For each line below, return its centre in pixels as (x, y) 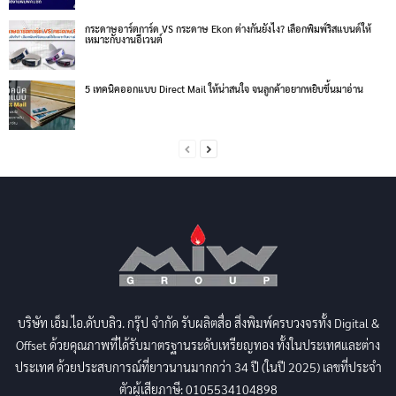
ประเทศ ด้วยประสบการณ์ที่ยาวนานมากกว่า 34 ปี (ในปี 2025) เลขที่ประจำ (198, 366)
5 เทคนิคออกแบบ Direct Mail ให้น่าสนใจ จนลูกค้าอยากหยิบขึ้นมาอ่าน (224, 88)
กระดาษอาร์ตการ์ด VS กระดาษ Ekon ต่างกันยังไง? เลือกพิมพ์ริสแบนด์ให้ (228, 28)
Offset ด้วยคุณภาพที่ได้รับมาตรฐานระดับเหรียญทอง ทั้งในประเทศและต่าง (198, 344)
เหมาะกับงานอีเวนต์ (124, 39)
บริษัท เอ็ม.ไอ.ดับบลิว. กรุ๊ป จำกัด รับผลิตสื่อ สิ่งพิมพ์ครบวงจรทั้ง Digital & (198, 322)
